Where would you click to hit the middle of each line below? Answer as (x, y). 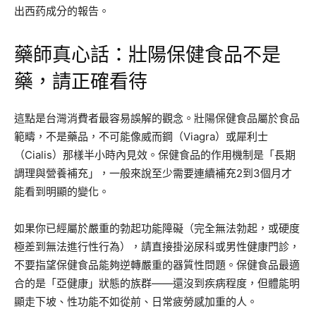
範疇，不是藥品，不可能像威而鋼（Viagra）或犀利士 (141, 136)
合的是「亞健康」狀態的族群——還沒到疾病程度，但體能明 (157, 283)
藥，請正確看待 (81, 81)
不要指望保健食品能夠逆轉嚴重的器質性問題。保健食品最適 (157, 265)
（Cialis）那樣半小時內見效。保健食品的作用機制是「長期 (155, 154)
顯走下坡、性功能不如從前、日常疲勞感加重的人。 (136, 301)
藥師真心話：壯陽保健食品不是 (147, 55)
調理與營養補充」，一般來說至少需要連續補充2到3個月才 (153, 173)
